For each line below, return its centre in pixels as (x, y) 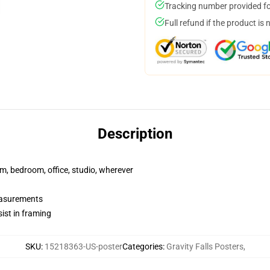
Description (135, 134)
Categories (142, 246)
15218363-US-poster (83, 246)
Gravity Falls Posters (205, 246)
